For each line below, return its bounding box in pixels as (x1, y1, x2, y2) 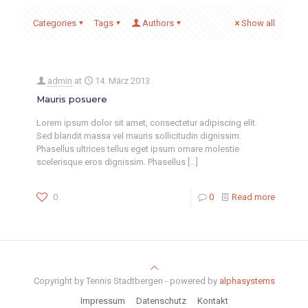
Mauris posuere (36, 93, 107, 104)
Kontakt (197, 296, 228, 306)
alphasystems (219, 276, 275, 286)
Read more (232, 192, 275, 202)
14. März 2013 (95, 76, 150, 86)
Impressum (80, 296, 125, 306)
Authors (142, 18, 174, 28)
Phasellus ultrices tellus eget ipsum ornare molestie (36, 144, 239, 154)
